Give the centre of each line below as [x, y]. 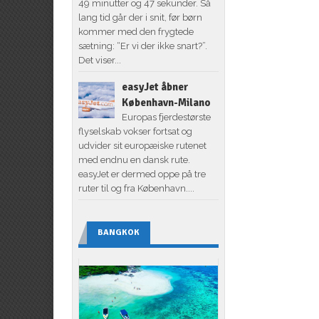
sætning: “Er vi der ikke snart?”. [142, 46]
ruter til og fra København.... [136, 188]
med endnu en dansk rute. [134, 159]
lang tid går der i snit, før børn [140, 17]
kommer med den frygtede [136, 31]
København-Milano [166, 102]
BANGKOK [118, 232]
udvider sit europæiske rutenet [142, 145]
